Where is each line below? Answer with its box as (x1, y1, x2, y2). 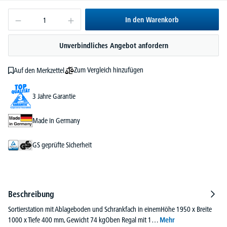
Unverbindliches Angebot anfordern (59, 41, 168, 51)
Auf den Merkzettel (13, 65, 64, 75)
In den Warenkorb (125, 15, 179, 25)
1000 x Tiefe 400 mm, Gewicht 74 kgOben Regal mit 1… (8, 215, 160, 225)
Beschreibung (8, 189, 54, 200)
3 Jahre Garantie (32, 91, 75, 101)
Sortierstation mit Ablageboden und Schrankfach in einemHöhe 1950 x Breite (8, 205, 212, 214)
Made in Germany (32, 116, 80, 125)
